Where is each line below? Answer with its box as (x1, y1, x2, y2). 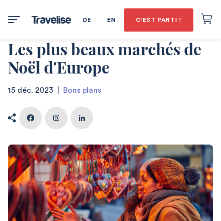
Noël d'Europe (8, 56, 110, 77)
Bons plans (63, 86, 101, 94)
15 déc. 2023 (8, 86, 53, 94)
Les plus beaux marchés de (8, 38, 201, 59)
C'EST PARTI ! (135, 16, 182, 23)
